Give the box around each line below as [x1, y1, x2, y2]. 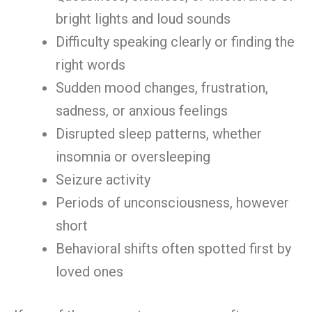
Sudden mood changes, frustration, [56, 79, 268, 96]
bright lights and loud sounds [56, 10, 231, 27]
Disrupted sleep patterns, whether [56, 125, 262, 142]
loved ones [56, 263, 123, 280]
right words [56, 56, 125, 73]
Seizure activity [56, 171, 150, 188]
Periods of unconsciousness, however [56, 194, 289, 211]
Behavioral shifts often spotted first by [56, 240, 291, 257]
